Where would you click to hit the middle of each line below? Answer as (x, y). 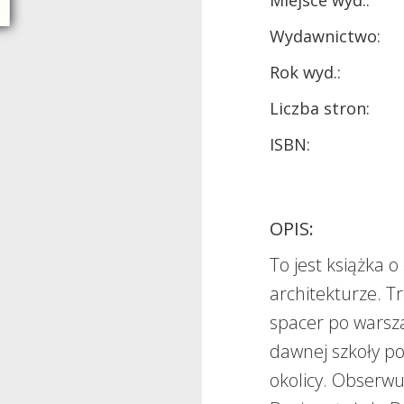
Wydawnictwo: (326, 36)
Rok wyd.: (306, 72)
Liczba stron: (320, 108)
